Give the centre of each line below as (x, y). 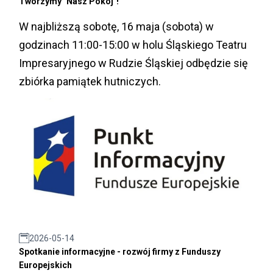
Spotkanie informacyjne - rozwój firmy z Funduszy (120, 251)
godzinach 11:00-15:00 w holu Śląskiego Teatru (133, 44)
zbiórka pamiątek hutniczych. (90, 81)
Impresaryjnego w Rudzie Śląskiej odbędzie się (133, 63)
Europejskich (45, 265)
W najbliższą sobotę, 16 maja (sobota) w (116, 26)
